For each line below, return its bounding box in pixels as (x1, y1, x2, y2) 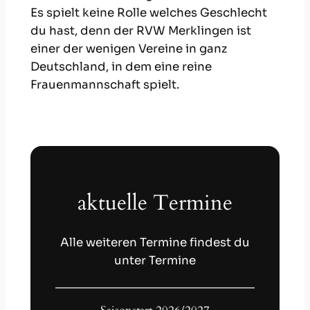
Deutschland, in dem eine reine (30, 60, 212, 75)
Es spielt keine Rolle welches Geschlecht (30, 6, 267, 21)
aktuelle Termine (77, 188, 232, 218)
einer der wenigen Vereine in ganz (30, 42, 227, 57)
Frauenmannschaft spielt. (30, 77, 179, 93)
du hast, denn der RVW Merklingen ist (30, 24, 251, 39)
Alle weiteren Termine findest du (60, 235, 250, 250)
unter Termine (114, 253, 196, 268)
